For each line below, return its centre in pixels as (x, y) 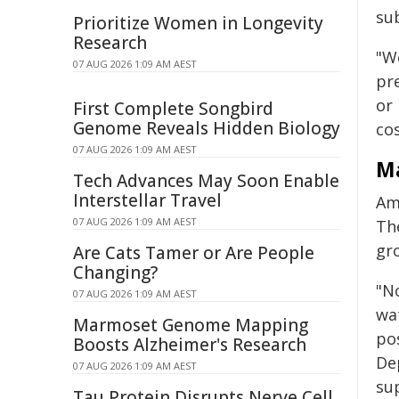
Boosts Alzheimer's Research (190, 345)
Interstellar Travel (147, 200)
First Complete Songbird (173, 109)
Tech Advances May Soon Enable (206, 181)
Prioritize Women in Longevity (198, 23)
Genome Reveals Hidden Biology (207, 128)
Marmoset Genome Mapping (191, 325)
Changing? (115, 273)
